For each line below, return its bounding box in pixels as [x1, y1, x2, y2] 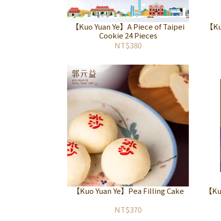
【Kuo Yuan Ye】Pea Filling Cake [72, 185, 184, 196]
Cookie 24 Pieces [99, 30, 157, 40]
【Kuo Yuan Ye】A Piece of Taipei [72, 21, 184, 32]
